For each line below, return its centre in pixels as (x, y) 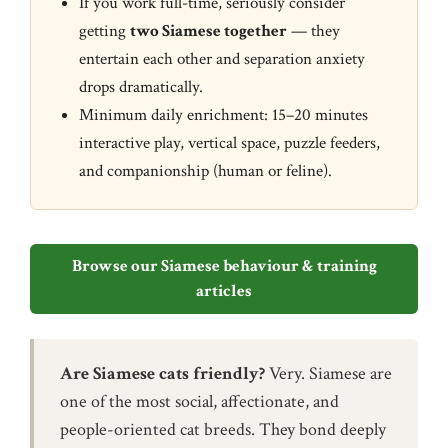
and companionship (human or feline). (205, 170)
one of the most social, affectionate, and (199, 401)
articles (224, 290)
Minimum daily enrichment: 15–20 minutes (223, 114)
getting (104, 30)
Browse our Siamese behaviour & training (224, 265)
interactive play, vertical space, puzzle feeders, (229, 142)
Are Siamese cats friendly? (162, 373)
